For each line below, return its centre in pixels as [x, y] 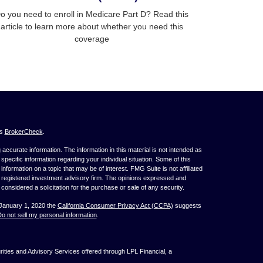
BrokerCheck [23, 132]
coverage [92, 39]
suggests [187, 206]
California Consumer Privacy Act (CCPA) [115, 206]
